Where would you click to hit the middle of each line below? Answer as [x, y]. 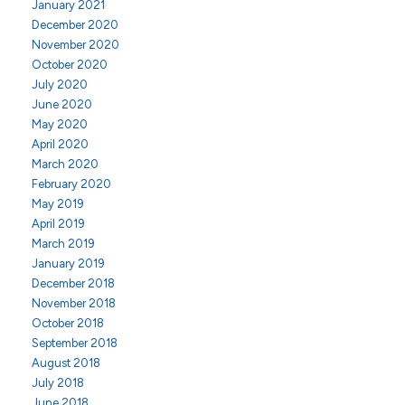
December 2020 [75, 25]
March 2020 [65, 164]
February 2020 [71, 184]
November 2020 [75, 45]
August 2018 [66, 363]
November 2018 [74, 303]
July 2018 [58, 383]
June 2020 [62, 104]
